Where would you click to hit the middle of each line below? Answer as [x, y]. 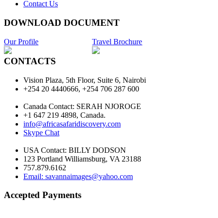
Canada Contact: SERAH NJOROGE [82, 106]
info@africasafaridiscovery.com [72, 124]
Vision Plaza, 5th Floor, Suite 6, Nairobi [85, 80]
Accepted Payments [43, 195]
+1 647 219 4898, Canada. [64, 115]
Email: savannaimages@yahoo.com [78, 176]
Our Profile [21, 41]
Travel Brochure [117, 41]
